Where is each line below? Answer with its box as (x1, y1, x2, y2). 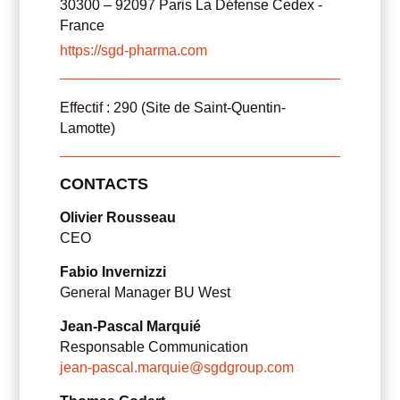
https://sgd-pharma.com (60, 42, 208, 58)
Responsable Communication (60, 338, 249, 354)
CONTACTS (60, 174, 149, 193)
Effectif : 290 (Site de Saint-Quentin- (60, 99, 287, 115)
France (60, 17, 105, 33)
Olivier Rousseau (60, 209, 177, 225)
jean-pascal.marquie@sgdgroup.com (60, 359, 295, 375)
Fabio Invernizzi (60, 263, 167, 279)
